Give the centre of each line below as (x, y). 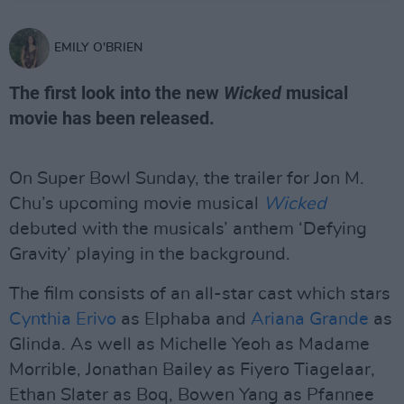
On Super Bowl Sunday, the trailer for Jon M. (187, 179)
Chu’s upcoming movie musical (136, 204)
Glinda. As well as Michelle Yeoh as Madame (189, 344)
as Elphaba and (184, 319)
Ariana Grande (310, 319)
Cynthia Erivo (63, 319)
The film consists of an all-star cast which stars (200, 294)
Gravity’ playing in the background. (150, 254)
